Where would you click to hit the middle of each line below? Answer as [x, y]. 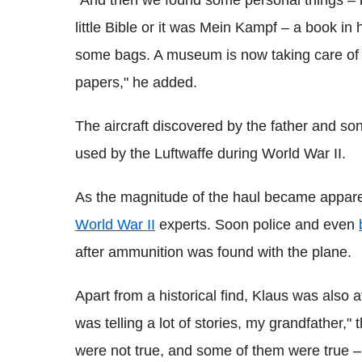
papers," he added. [136, 83]
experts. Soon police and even [257, 225]
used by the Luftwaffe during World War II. [210, 154]
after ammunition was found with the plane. [213, 253]
